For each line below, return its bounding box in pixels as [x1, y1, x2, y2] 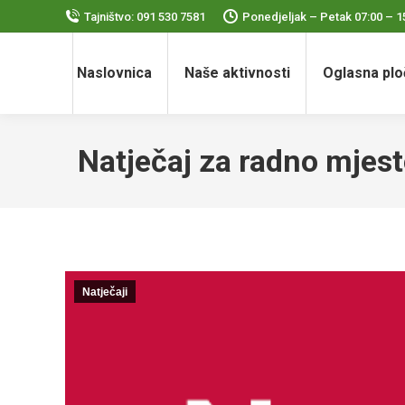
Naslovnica [76, 64, 152, 81]
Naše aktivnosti [184, 64, 290, 81]
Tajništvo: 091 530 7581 [84, 9, 205, 24]
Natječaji [82, 286, 127, 298]
